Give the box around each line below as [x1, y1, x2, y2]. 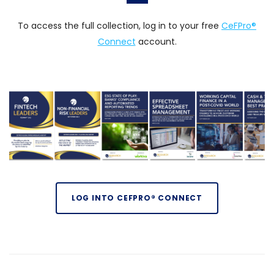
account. [135, 35, 177, 48]
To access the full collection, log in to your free [18, 20, 221, 32]
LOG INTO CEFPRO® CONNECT [71, 193, 203, 204]
